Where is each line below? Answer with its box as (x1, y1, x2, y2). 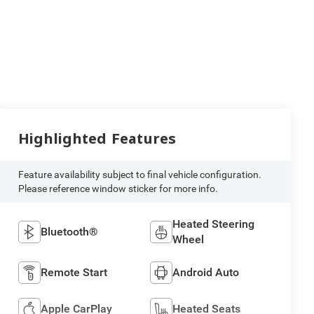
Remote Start (40, 265, 107, 279)
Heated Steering (172, 217, 255, 231)
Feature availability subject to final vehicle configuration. (18, 168, 261, 180)
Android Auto (172, 265, 240, 279)
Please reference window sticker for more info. (18, 182, 218, 194)
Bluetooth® (40, 224, 98, 238)
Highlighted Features (18, 130, 176, 146)
